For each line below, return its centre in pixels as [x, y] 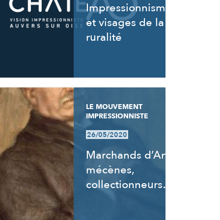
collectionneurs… [130, 185]
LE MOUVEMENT [114, 107]
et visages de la [125, 23]
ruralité [104, 37]
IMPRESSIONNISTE [117, 116]
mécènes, [110, 170]
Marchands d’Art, [129, 155]
